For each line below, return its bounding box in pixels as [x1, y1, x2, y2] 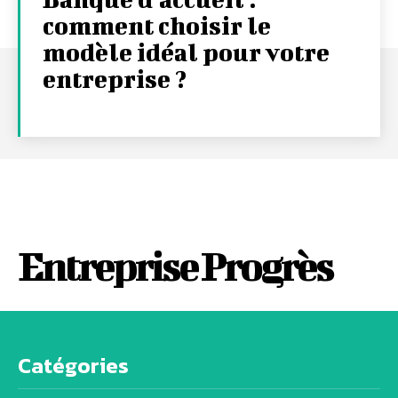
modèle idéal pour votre [43, 38, 330, 67]
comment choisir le [43, 12, 271, 40]
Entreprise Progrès [18, 243, 332, 290]
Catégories [18, 350, 129, 382]
